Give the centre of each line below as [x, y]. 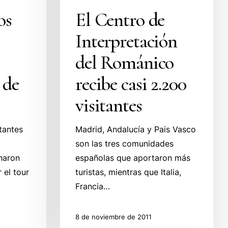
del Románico [125, 63]
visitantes [109, 105]
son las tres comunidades [125, 144]
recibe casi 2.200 [131, 84]
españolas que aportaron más [133, 158]
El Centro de [120, 20]
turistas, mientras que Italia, [129, 172]
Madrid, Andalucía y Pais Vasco [136, 129]
